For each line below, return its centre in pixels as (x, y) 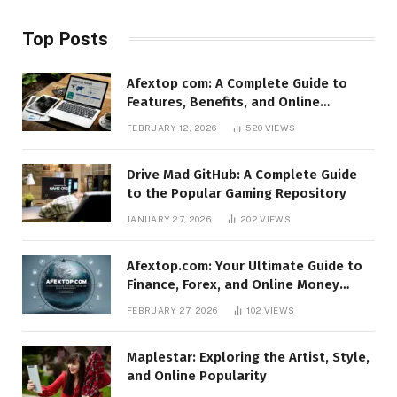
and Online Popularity (197, 375)
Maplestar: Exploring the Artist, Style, (248, 357)
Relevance (160, 120)
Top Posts (65, 39)
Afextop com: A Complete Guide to (237, 83)
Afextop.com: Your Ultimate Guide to (245, 265)
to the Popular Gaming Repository (237, 193)
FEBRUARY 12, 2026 (172, 127)
